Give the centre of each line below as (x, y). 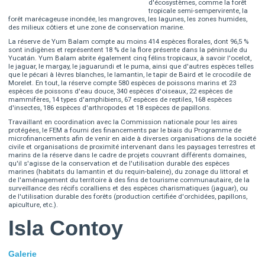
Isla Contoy (66, 228)
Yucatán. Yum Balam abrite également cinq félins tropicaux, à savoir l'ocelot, (130, 58)
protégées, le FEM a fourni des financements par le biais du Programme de (125, 130)
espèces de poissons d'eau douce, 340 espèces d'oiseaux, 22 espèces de (121, 91)
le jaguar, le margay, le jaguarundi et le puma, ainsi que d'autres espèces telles (131, 67)
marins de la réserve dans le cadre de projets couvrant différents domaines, (127, 155)
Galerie (23, 254)
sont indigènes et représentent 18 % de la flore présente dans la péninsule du (128, 50)
